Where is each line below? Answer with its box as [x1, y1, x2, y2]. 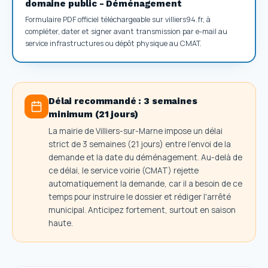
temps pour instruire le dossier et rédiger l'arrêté [48, 191, 231, 202]
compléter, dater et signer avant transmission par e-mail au [25, 26, 227, 36]
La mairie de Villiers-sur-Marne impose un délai [48, 125, 223, 136]
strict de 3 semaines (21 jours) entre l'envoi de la [48, 138, 231, 150]
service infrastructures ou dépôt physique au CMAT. [25, 38, 202, 48]
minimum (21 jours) [48, 108, 139, 120]
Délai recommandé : [48, 95, 144, 106]
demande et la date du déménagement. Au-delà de [48, 151, 242, 163]
